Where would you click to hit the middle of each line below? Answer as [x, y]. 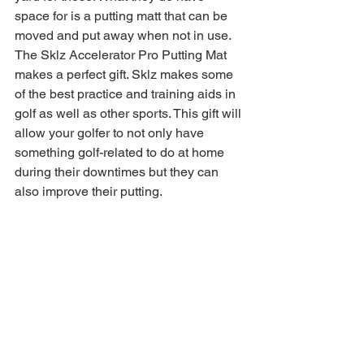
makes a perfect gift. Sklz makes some [126, 74]
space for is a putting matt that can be [123, 15]
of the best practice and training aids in [127, 93]
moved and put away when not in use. [124, 35]
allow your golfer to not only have [111, 132]
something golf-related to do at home [121, 152]
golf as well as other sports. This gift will [130, 113]
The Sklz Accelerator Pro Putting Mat [122, 54]
